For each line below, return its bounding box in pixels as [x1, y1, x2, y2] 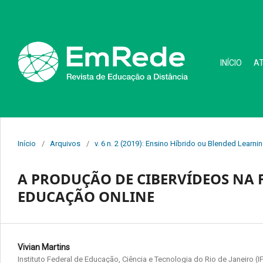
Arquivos [50, 139, 80, 148]
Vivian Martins [18, 242, 70, 252]
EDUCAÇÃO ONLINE [18, 186, 154, 206]
